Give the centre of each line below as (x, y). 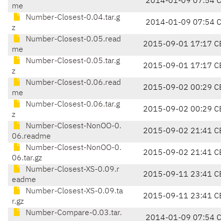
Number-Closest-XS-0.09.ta (73, 192)
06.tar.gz (27, 159)
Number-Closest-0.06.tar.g (72, 105)
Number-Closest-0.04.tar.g (72, 18)
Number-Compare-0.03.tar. (73, 213)
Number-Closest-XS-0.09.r (72, 170)
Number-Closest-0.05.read (72, 40)
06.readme (31, 137)
